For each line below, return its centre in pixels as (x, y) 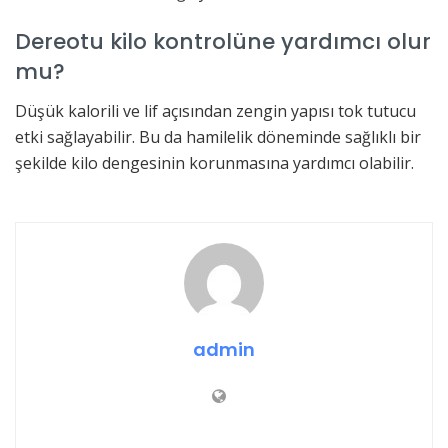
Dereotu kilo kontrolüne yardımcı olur (223, 41)
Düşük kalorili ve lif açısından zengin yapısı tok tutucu (215, 110)
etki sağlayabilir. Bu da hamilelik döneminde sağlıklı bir (218, 136)
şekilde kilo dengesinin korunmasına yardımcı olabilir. (214, 162)
